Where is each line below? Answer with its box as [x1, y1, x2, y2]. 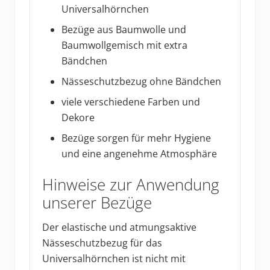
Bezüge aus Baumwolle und [61, 22, 186, 36]
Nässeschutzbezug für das [42, 236, 162, 250]
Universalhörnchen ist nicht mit [42, 251, 186, 265]
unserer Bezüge [42, 192, 152, 213]
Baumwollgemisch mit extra [61, 38, 187, 52]
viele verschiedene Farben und [61, 95, 200, 108]
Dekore [61, 110, 95, 124]
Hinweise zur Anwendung [42, 174, 219, 195]
